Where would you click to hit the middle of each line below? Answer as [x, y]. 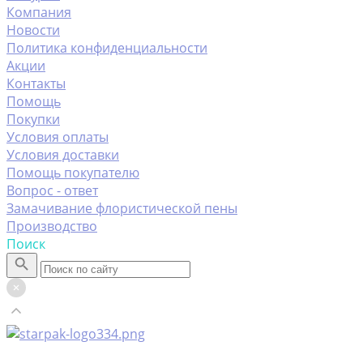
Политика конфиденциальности [107, 48]
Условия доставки [63, 155]
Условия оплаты [58, 137]
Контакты [36, 83]
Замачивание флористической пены [122, 208]
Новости [33, 30]
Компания [39, 12]
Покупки [33, 119]
